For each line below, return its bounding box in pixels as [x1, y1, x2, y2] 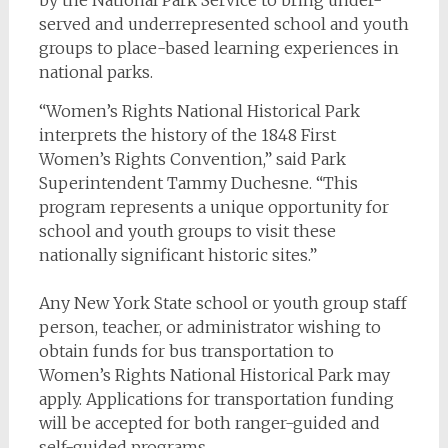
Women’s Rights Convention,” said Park [38, 148, 346, 169]
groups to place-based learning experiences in [38, 37, 399, 58]
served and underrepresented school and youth [38, 13, 409, 34]
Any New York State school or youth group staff [38, 292, 407, 313]
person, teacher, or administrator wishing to [38, 316, 381, 337]
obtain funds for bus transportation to [38, 340, 334, 361]
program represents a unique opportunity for [38, 196, 389, 217]
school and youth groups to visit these [38, 220, 336, 241]
